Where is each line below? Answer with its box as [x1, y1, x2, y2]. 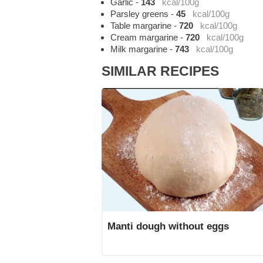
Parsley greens [110, 9, 169, 19]
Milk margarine [110, 44, 168, 55]
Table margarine [110, 21, 172, 31]
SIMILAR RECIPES [102, 64, 220, 79]
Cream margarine [110, 32, 178, 43]
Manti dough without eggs [107, 221, 229, 232]
